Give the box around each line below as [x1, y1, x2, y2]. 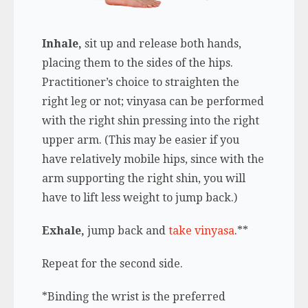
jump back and [87, 223, 168, 237]
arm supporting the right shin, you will [41, 171, 245, 185]
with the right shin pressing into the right [41, 113, 259, 127]
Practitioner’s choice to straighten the [41, 75, 239, 89]
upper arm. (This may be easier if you [41, 133, 239, 146]
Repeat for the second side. [41, 256, 183, 270]
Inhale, [41, 36, 85, 50]
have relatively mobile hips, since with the [41, 152, 264, 166]
